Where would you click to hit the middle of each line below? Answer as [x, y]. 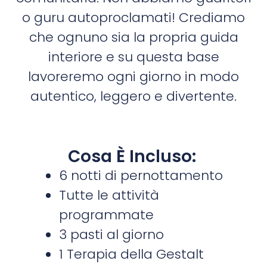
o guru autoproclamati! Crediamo [133, 18]
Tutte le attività [109, 195]
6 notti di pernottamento [141, 175]
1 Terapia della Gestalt [132, 254]
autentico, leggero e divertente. [133, 97]
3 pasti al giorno [112, 234]
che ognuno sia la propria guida [133, 38]
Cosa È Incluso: [132, 156]
